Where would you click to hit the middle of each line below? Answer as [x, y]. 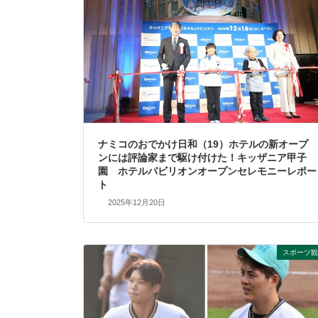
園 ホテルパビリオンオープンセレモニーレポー [207, 171]
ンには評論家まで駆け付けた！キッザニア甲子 [202, 158]
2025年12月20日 [136, 202]
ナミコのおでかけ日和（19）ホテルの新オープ [203, 144]
